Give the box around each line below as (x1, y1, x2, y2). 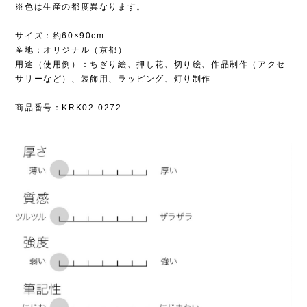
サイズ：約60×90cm (15, 30, 114, 40)
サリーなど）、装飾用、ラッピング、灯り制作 (15, 73, 211, 84)
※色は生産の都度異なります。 (15, 1, 146, 12)
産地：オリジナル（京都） (15, 45, 127, 55)
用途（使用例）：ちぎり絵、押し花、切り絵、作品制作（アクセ (15, 59, 286, 69)
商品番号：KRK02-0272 (15, 102, 122, 112)
